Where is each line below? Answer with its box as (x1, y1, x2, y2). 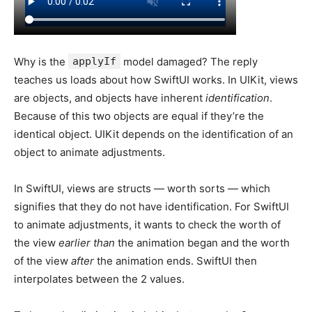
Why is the (14, 54, 68, 68)
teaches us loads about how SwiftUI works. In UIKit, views (14, 72, 298, 86)
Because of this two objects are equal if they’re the (14, 109, 264, 123)
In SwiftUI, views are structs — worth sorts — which (14, 181, 270, 195)
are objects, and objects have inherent (14, 91, 205, 104)
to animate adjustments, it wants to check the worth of (14, 217, 281, 231)
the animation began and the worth (115, 235, 290, 249)
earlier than (58, 235, 115, 249)
